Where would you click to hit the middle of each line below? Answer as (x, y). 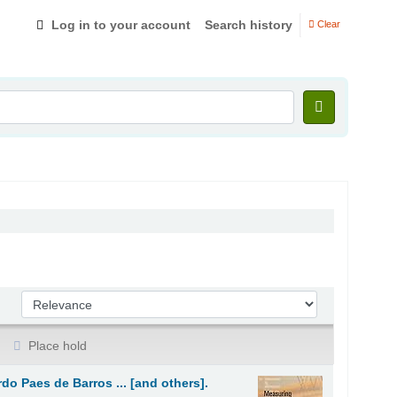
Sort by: (45, 299)
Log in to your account (121, 24)
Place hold (56, 345)
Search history (249, 24)
